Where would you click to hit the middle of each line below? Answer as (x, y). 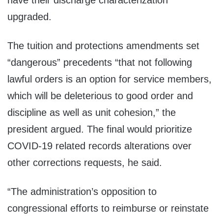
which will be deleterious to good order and (100, 96)
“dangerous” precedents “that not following (100, 63)
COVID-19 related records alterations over (99, 146)
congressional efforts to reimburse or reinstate (108, 208)
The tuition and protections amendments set (103, 46)
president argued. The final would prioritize (100, 129)
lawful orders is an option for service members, (110, 79)
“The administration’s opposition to (82, 192)
